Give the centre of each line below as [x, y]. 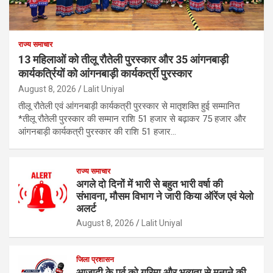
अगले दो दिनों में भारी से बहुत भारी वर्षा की [150, 184]
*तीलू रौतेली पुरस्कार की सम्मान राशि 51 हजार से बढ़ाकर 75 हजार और [132, 119]
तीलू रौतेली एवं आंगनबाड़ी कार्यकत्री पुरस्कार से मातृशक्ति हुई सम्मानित [129, 106]
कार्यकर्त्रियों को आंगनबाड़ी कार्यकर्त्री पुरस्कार [105, 73]
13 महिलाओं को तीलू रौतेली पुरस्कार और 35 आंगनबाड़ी [123, 59]
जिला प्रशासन [95, 259]
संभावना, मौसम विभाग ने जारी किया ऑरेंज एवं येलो [165, 196]
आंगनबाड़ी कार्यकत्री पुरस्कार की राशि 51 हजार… [97, 131]
